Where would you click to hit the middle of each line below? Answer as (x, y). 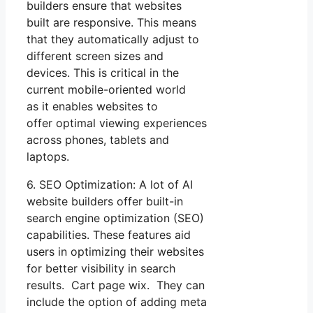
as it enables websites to (92, 107)
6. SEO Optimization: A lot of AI (110, 185)
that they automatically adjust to (113, 39)
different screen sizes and (95, 56)
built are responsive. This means (111, 23)
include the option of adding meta (117, 302)
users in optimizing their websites (115, 252)
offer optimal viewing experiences (117, 123)
